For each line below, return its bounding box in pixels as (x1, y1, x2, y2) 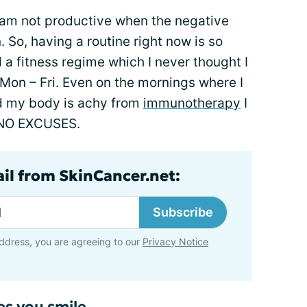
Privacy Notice (143, 236, 208, 247)
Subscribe (153, 205, 213, 219)
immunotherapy (143, 95, 241, 111)
